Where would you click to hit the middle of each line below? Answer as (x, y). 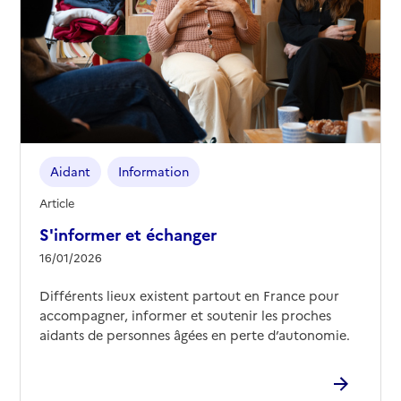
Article (56, 202)
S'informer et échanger (128, 234)
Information (153, 171)
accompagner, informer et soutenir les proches (185, 315)
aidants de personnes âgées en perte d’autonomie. (196, 334)
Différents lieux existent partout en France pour (189, 295)
